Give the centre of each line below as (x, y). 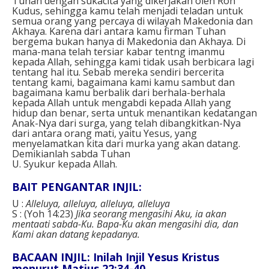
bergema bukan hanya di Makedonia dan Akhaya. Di (129, 41)
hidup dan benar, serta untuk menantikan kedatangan (134, 113)
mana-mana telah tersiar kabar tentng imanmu (118, 51)
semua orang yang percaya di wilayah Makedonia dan (132, 21)
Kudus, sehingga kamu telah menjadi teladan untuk (128, 11)
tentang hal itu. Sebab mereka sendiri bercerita (118, 72)
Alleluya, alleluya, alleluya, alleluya (98, 203)
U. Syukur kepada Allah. (65, 164)
